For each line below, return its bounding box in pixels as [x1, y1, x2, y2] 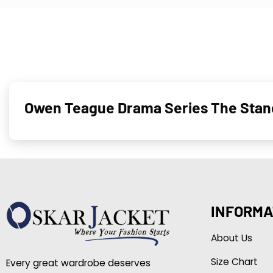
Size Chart [210, 255, 258, 268]
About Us [210, 231, 252, 244]
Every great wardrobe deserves [5, 256, 151, 269]
